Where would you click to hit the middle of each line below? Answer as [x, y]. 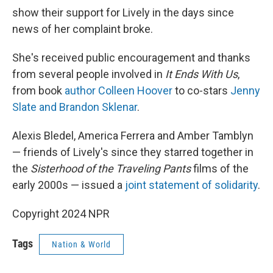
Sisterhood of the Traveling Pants [111, 169]
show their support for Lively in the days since [123, 13]
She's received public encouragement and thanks [131, 58]
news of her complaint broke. [83, 29]
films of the [220, 169]
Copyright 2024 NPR [61, 214]
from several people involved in [89, 74]
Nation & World [81, 245]
